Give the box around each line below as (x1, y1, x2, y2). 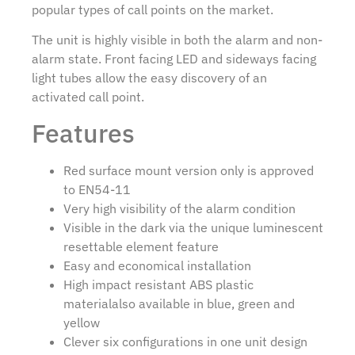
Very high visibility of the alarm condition (63, 200, 296, 216)
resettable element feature (63, 238, 219, 254)
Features (32, 116, 135, 150)
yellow (63, 314, 100, 330)
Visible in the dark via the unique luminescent (63, 219, 323, 235)
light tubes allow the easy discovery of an (32, 70, 267, 86)
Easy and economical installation (63, 257, 251, 273)
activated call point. (32, 89, 144, 105)
